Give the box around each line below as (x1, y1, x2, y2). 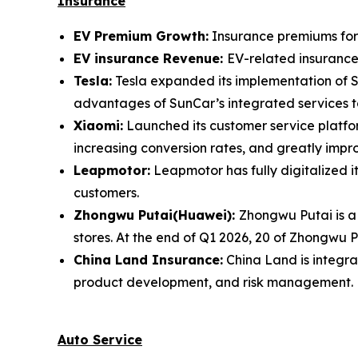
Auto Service (58, 331, 142, 348)
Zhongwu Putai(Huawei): (74, 206, 239, 223)
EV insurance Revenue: (74, 50, 227, 66)
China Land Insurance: (74, 251, 223, 268)
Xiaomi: (74, 117, 123, 133)
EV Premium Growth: (74, 27, 209, 44)
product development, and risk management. (74, 273, 353, 290)
